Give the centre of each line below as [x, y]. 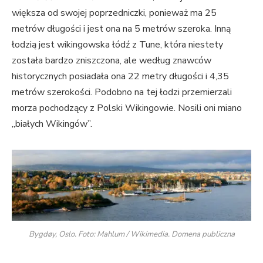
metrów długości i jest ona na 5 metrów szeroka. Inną [121, 28]
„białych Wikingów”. [53, 124]
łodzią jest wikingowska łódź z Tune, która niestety [117, 44]
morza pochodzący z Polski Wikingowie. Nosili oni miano [127, 108]
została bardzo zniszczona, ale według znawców [112, 60]
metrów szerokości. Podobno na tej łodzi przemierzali [122, 92]
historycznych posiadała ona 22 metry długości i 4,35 [120, 76]
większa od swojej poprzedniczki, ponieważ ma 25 [114, 13]
